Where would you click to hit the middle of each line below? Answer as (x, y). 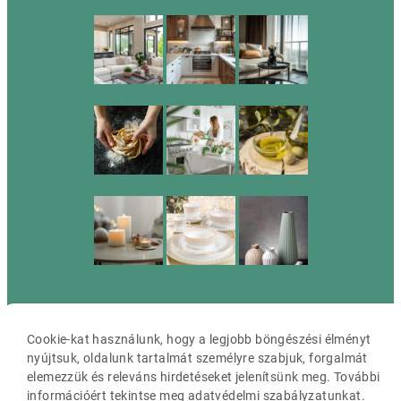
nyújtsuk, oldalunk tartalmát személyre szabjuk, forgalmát (197, 358)
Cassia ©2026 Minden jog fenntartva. (200, 341)
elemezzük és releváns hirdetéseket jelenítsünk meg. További (204, 377)
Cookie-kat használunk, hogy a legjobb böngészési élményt (199, 339)
